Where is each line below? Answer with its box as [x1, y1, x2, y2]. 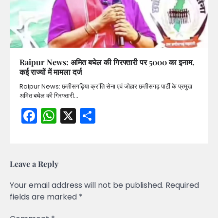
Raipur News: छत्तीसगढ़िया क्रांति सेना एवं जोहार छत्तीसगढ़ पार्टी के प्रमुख [19, 82, 192, 91]
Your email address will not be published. [10, 180, 163, 191]
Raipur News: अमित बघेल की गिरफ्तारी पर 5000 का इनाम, [19, 57, 194, 68]
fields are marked [10, 191, 79, 203]
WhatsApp [56, 105, 137, 127]
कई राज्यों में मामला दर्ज [19, 67, 82, 77]
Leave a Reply [10, 159, 58, 169]
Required [165, 180, 199, 191]
